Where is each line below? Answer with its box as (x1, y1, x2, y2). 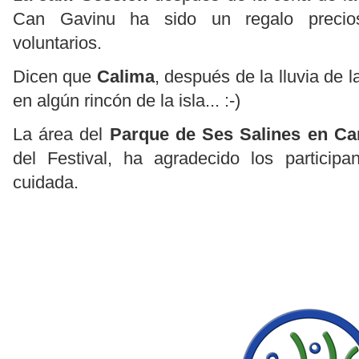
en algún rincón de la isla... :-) (13, 91, 240, 111)
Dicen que (13, 67, 97, 87)
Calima (96, 67, 155, 87)
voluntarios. (13, 33, 102, 54)
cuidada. (13, 172, 79, 193)
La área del (13, 124, 110, 145)
